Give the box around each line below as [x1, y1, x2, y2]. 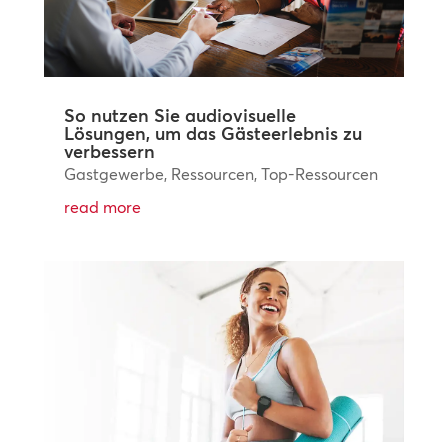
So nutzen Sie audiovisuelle [63, 103, 296, 127]
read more [63, 196, 141, 217]
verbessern [63, 139, 155, 163]
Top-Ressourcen [260, 163, 378, 184]
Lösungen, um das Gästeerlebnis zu [63, 121, 362, 145]
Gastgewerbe [63, 163, 164, 184]
